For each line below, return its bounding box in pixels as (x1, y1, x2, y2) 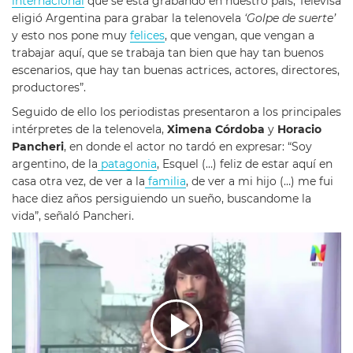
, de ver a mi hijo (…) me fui (186, 175, 333, 188)
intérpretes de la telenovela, (12, 123, 167, 136)
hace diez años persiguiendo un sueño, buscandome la (12, 192, 311, 206)
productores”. (12, 81, 86, 94)
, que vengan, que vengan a (165, 29, 314, 42)
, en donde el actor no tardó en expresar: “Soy (64, 140, 312, 154)
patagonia (98, 158, 157, 171)
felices (130, 29, 165, 42)
